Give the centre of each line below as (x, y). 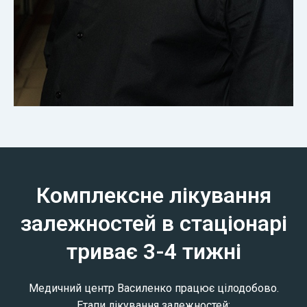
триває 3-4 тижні (153, 251)
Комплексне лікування (153, 195)
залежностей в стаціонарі (153, 223)
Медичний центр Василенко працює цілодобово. (153, 288)
